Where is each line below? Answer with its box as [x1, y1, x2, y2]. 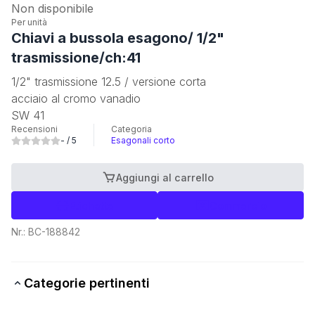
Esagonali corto [111, 135, 175, 146]
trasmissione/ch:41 [11, 49, 141, 66]
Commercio [209, 199, 266, 212]
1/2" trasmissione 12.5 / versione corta [11, 75, 206, 89]
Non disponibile [11, 1, 94, 15]
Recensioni [11, 124, 58, 134]
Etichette [69, 199, 114, 212]
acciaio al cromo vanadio [11, 91, 141, 105]
